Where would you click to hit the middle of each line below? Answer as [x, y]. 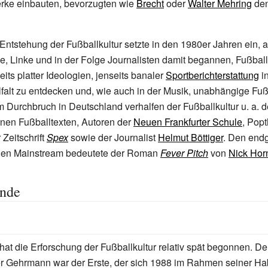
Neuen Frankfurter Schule [188, 122]
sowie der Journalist [113, 137]
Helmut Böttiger [191, 137]
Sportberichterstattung [212, 75]
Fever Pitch [184, 153]
